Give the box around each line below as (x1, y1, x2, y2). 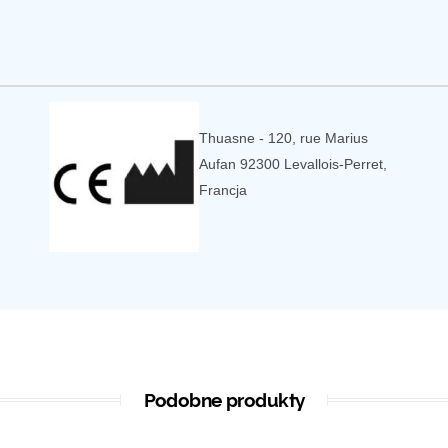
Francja (199, 182, 247, 198)
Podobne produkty (143, 389, 305, 411)
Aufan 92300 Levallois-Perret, (199, 156, 387, 172)
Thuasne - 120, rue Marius (199, 130, 368, 146)
